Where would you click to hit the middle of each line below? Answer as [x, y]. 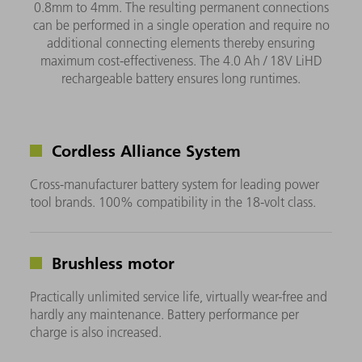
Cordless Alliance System [144, 151]
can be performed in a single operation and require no [181, 25]
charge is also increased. [96, 333]
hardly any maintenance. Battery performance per [165, 315]
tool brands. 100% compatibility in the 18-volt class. [173, 202]
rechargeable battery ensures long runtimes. [181, 79]
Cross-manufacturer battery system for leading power [175, 185]
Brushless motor [111, 263]
